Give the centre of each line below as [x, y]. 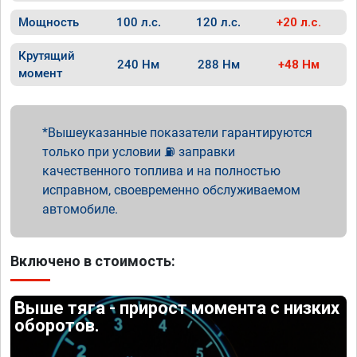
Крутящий [47, 56]
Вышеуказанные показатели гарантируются [180, 133]
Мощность [49, 22]
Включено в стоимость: [93, 261]
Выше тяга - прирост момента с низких [177, 308]
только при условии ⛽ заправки [139, 152]
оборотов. [57, 326]
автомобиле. [80, 209]
